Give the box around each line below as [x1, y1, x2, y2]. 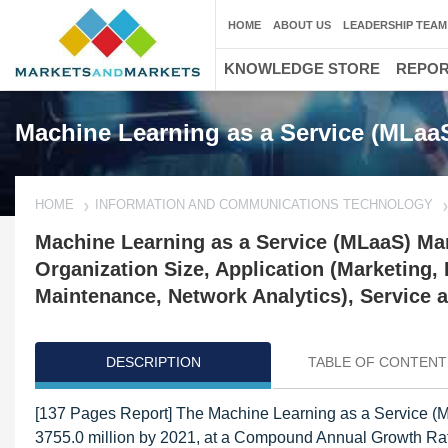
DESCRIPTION [105, 354, 201, 370]
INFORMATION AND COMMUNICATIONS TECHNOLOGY [95, 197, 433, 212]
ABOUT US [273, 19, 331, 31]
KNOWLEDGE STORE [224, 60, 380, 77]
